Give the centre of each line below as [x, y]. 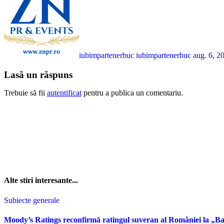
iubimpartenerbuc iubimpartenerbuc [136, 55]
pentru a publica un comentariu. [132, 92]
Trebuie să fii [25, 92]
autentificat [64, 92]
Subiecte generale [32, 200]
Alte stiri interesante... [41, 180]
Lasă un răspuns [38, 74]
